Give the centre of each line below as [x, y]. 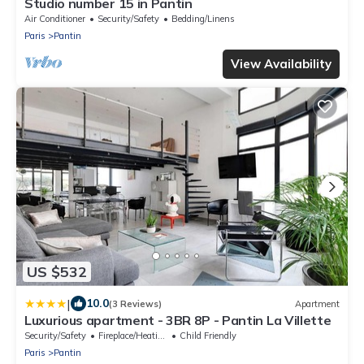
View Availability [281, 64]
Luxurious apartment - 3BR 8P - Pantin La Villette [178, 321]
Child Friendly [208, 336]
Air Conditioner [55, 19]
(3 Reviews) [135, 303]
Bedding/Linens [203, 19]
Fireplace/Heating [128, 336]
